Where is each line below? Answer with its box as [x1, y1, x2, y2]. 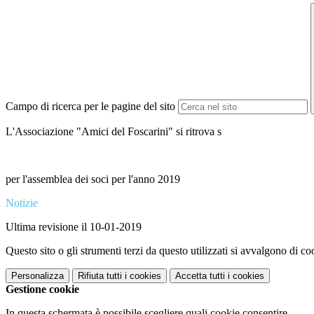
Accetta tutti [175, 271, 225, 282]
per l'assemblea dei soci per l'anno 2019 [6, 173, 180, 186]
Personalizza [11, 271, 64, 282]
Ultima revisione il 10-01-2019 [6, 221, 142, 233]
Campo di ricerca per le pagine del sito [6, 100, 175, 113]
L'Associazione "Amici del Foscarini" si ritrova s [6, 125, 221, 138]
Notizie [6, 197, 38, 210]
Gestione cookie [6, 283, 79, 296]
